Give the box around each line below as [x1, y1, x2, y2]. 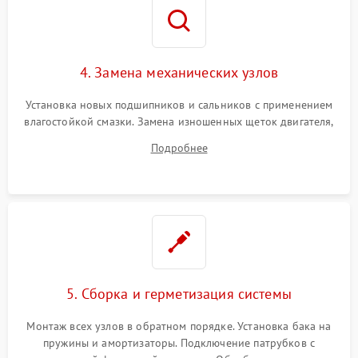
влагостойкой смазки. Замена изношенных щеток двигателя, [24, 114, 334, 129]
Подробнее [150, 141, 208, 156]
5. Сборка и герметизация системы [66, 284, 292, 304]
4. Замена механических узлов [79, 63, 279, 82]
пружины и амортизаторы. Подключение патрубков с [42, 336, 316, 351]
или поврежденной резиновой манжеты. [75, 148, 283, 163]
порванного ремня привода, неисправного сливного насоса [26, 131, 332, 146]
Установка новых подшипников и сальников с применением [25, 97, 333, 113]
